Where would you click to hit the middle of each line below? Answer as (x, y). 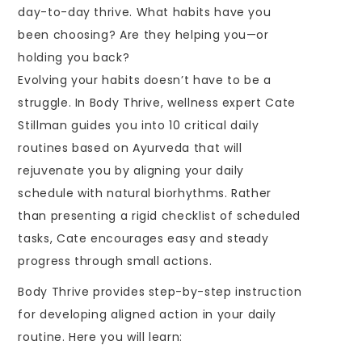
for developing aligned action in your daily (147, 314)
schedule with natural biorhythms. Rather (145, 193)
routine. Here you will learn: (100, 337)
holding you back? (74, 57)
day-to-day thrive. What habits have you (145, 12)
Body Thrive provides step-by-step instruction (160, 291)
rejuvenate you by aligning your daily (131, 170)
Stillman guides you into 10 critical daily (139, 125)
